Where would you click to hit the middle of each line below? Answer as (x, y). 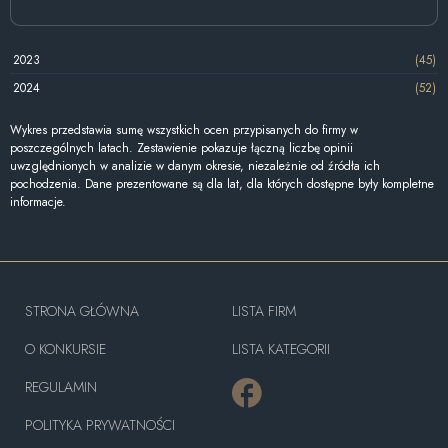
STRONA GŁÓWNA (82, 311)
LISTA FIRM (263, 311)
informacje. (38, 202)
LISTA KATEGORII (280, 349)
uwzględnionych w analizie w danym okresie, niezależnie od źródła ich (195, 166)
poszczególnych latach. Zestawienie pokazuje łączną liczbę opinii (181, 148)
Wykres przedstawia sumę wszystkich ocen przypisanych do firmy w (184, 130)
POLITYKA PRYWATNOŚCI (100, 425)
